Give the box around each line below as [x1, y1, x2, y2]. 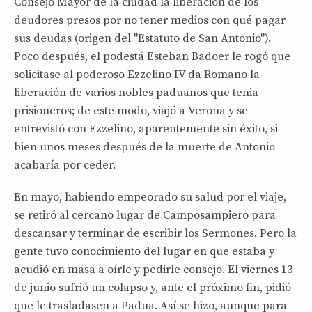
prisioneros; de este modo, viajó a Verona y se [14, 103, 248, 118]
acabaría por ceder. [14, 157, 116, 172]
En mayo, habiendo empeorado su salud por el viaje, [14, 189, 286, 204]
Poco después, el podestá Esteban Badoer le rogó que [14, 49, 290, 63]
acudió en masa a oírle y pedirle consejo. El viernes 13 [14, 262, 292, 276]
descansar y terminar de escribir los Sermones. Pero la [14, 226, 297, 240]
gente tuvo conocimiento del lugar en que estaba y [14, 244, 274, 258]
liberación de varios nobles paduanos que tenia [14, 85, 258, 100]
